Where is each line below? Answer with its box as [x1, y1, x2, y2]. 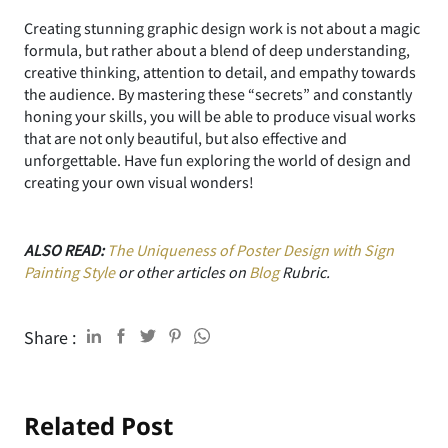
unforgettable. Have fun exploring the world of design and [24, 149, 411, 170]
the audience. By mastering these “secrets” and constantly [24, 83, 412, 104]
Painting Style [24, 261, 115, 282]
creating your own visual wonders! [24, 171, 254, 192]
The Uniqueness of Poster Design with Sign [107, 239, 394, 260]
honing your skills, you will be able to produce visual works [24, 105, 416, 126]
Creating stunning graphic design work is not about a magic [24, 17, 420, 38]
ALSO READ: [24, 239, 104, 260]
